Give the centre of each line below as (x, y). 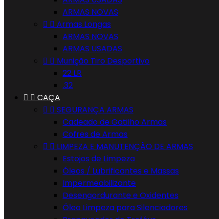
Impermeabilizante (99, 183)
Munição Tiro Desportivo (103, 61)
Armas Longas (84, 24)
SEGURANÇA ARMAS (95, 110)
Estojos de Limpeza (99, 159)
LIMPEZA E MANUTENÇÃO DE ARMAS (125, 146)
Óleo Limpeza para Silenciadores (125, 208)
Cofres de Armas (95, 134)
